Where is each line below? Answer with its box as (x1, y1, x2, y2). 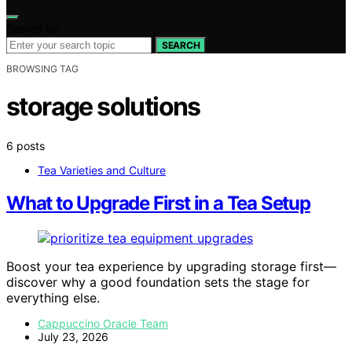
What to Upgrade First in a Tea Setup (6, 192, 310, 215)
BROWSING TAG (6, 62, 79, 75)
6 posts (6, 138, 45, 152)
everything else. (6, 290, 100, 306)
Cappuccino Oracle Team (38, 317, 168, 331)
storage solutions (6, 91, 200, 123)
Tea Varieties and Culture (38, 163, 166, 177)
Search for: (6, 21, 63, 35)
